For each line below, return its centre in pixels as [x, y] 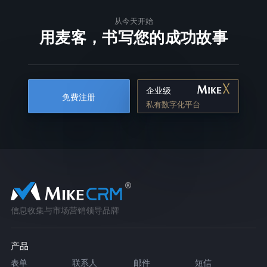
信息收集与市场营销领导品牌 [65, 210]
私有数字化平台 [173, 104]
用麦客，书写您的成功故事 [133, 38]
